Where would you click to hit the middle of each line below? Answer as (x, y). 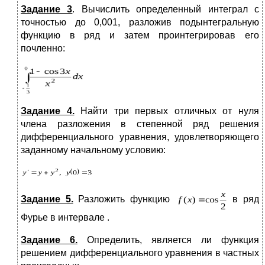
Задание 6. (49, 240)
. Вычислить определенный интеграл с (166, 9)
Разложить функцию (124, 199)
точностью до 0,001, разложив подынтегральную (140, 22)
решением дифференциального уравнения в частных (140, 253)
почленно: (43, 48)
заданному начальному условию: (93, 150)
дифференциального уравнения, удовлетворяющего (140, 137)
